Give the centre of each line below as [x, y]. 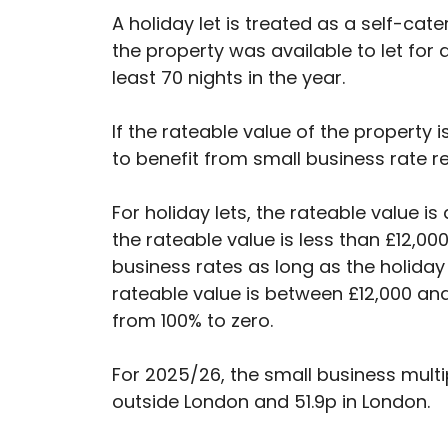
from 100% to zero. [192, 321]
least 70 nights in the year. [228, 78]
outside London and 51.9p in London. [271, 402]
